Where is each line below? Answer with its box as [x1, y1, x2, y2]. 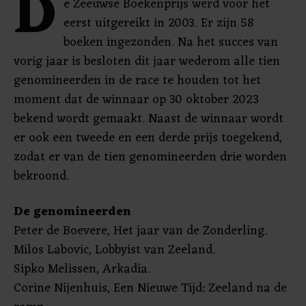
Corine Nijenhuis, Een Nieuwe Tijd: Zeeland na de [14, 277, 287, 299]
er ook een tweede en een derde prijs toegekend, [14, 127, 282, 149]
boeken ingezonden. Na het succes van [64, 31, 278, 53]
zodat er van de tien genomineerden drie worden [14, 146, 287, 168]
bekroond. [14, 165, 69, 187]
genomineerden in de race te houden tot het [14, 70, 261, 92]
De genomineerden [14, 201, 131, 223]
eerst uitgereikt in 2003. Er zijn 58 [64, 12, 253, 34]
